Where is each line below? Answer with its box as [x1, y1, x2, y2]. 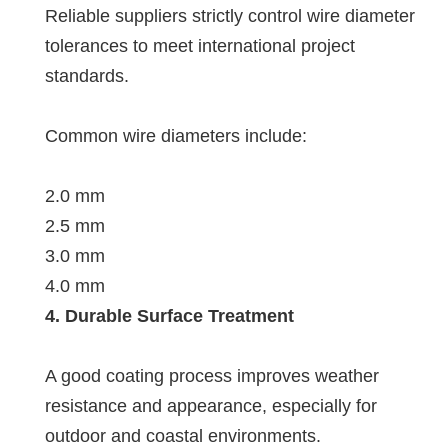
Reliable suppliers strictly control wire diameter [45, 5, 415, 26]
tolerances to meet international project [45, 35, 355, 56]
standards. [45, 65, 129, 86]
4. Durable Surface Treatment [45, 305, 294, 326]
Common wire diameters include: [45, 125, 307, 146]
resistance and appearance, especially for [45, 395, 377, 416]
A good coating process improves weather [45, 365, 379, 386]
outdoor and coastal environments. [45, 425, 321, 446]
